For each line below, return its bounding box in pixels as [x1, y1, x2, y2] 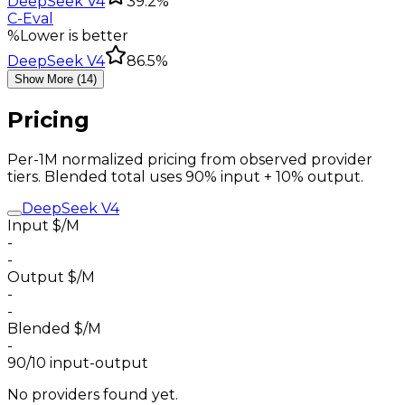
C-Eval [7, 10, 53, 28]
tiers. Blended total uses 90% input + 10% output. [7, 167, 363, 185]
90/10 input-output [7, 353, 148, 372]
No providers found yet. [7, 385, 178, 403]
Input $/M [7, 216, 80, 234]
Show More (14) [14, 72, 97, 87]
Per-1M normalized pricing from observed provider [7, 150, 372, 168]
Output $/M [7, 268, 95, 286]
